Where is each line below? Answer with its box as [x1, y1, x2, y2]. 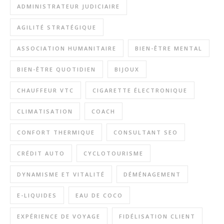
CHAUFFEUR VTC [17, 86, 74, 94]
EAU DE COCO [75, 191, 123, 199]
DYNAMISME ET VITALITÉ [17, 170, 105, 178]
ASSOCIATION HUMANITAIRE [17, 44, 116, 52]
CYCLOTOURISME [83, 149, 143, 157]
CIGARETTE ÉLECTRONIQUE [92, 86, 187, 94]
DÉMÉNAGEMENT [123, 170, 181, 178]
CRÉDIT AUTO [17, 149, 65, 157]
